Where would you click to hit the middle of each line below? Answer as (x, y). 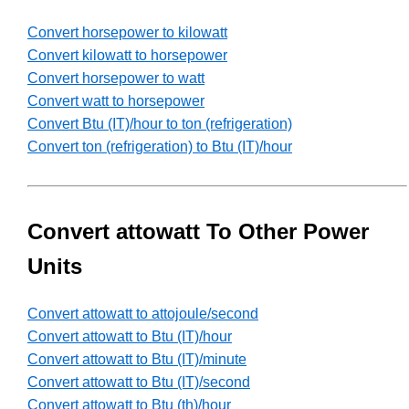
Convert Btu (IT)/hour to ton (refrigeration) (160, 124)
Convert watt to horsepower (116, 101)
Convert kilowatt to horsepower (127, 56)
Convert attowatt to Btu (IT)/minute (137, 360)
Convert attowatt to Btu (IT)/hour (130, 337)
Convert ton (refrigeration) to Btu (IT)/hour (160, 147)
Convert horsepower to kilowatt (127, 33)
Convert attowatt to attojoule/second (143, 314)
